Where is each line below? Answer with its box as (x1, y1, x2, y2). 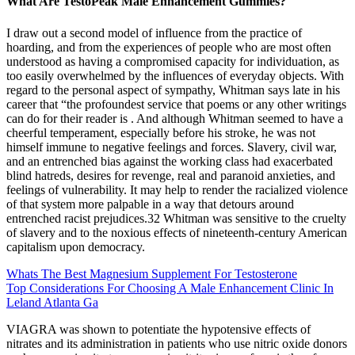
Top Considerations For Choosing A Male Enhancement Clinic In (6, 281, 334, 295)
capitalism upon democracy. (6, 239, 145, 254)
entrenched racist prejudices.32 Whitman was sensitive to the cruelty (6, 211, 346, 225)
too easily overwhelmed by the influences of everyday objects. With (6, 68, 344, 82)
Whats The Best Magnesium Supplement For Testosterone (6, 266, 297, 281)
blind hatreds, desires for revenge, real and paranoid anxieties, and (6, 168, 335, 182)
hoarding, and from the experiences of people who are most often (6, 40, 331, 54)
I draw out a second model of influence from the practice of (6, 25, 302, 40)
